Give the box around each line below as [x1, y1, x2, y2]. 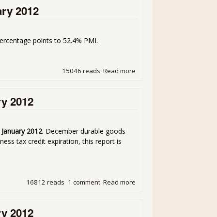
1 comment [67, 177, 100, 186]
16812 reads [26, 177, 65, 186]
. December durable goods [42, 126, 125, 136]
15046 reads [62, 66, 100, 76]
